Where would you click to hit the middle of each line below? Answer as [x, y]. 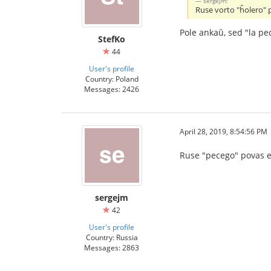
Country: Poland [112, 79]
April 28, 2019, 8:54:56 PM [224, 131]
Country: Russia [112, 237]
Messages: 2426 [112, 89]
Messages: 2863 [112, 247]
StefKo [112, 39]
